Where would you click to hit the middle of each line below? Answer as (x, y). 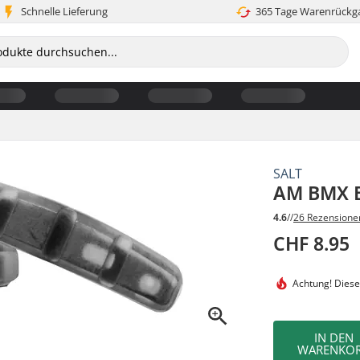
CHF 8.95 (312, 244)
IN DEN (333, 337)
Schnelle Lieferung (65, 11)
